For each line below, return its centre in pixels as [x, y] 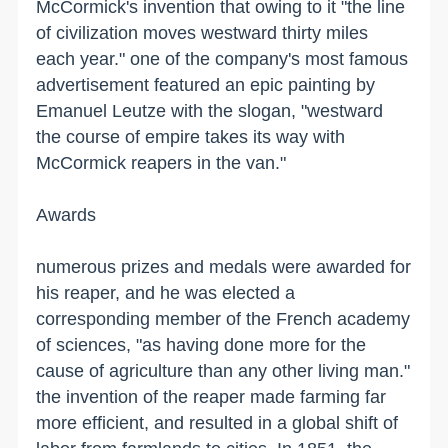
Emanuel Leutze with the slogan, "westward [210, 110]
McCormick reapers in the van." [161, 162]
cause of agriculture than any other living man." [223, 370]
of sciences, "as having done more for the [201, 344]
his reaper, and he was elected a [166, 292]
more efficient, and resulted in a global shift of [217, 422]
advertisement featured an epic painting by [206, 84]
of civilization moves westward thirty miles [202, 32]
